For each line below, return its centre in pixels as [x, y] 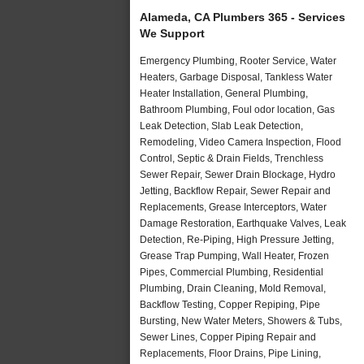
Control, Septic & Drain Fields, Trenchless [232, 158]
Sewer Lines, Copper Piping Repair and [228, 337]
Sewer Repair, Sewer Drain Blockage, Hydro [238, 174]
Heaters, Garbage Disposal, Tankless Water [236, 77]
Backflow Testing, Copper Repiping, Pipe [230, 304]
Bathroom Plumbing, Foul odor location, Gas [237, 109]
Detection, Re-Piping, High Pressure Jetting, [237, 239]
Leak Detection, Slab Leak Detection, [221, 126]
